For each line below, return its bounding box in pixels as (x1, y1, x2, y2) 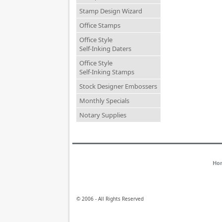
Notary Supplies (79, 111, 126, 119)
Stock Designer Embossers (79, 82, 157, 91)
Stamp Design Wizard (79, 6, 142, 15)
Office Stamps (79, 21, 120, 30)
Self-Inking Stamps (79, 67, 134, 76)
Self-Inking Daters (79, 44, 131, 53)
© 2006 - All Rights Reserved (76, 195, 144, 202)
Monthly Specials (79, 96, 129, 105)
